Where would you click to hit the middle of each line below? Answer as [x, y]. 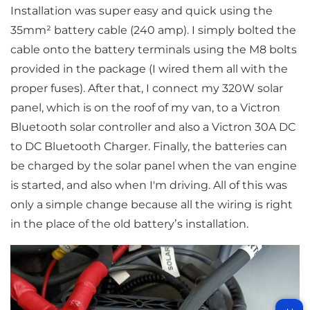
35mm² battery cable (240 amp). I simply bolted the [153, 30]
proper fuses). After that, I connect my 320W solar [146, 89]
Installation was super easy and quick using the [141, 11]
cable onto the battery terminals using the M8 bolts [153, 50]
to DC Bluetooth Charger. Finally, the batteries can [148, 147]
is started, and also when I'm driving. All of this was [148, 185]
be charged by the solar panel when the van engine [153, 166]
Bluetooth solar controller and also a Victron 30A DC [153, 127]
